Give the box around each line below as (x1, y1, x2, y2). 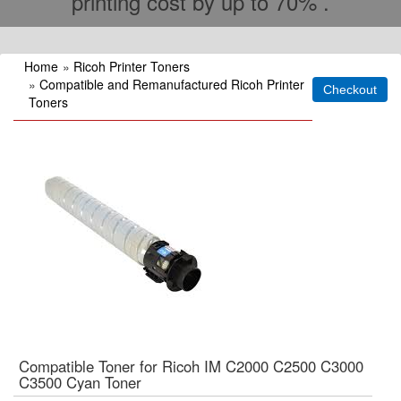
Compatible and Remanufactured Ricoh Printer (39, 75, 304, 93)
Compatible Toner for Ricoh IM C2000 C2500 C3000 (19, 355, 363, 377)
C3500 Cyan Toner (19, 371, 141, 393)
